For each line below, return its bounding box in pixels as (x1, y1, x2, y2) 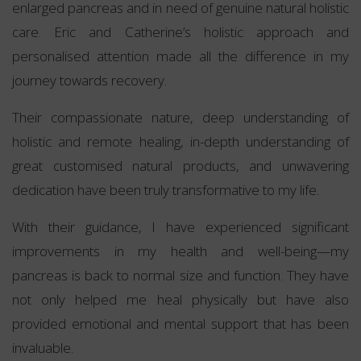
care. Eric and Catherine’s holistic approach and (12, 23, 349, 42)
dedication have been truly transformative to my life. (12, 180, 322, 200)
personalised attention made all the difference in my (12, 47, 349, 66)
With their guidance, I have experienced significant (12, 218, 349, 237)
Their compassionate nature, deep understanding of (12, 108, 349, 127)
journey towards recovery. (12, 71, 167, 90)
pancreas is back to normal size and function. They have (12, 266, 349, 285)
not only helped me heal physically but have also (12, 290, 349, 309)
